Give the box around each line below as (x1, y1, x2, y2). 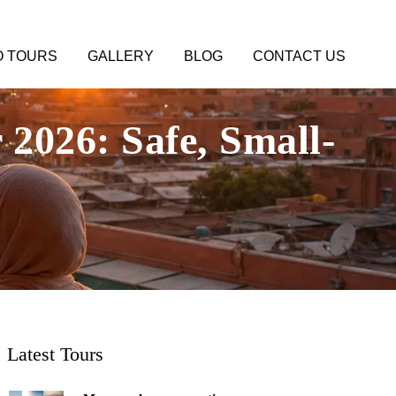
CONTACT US (253, 49, 346, 64)
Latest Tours (6, 343, 103, 366)
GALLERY (88, 49, 154, 64)
